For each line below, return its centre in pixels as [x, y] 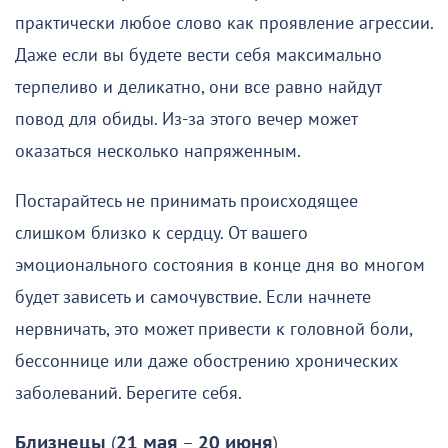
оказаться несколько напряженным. [158, 151]
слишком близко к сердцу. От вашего [161, 233]
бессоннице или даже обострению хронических [206, 361]
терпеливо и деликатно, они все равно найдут [198, 87]
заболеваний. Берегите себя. [128, 393]
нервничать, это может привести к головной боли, [213, 329]
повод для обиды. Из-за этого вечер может [186, 119]
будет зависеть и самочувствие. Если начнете [193, 297]
